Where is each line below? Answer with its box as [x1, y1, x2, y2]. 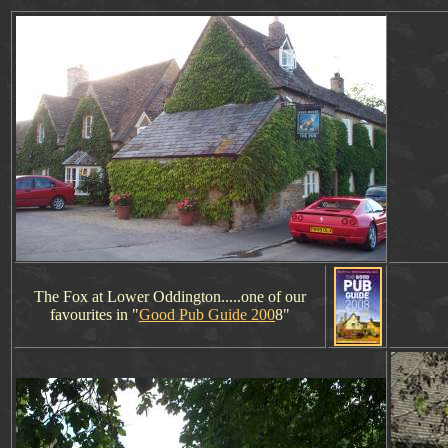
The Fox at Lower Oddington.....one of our [34, 288, 306, 305]
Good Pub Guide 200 [139, 306, 275, 323]
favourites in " [50, 306, 139, 323]
